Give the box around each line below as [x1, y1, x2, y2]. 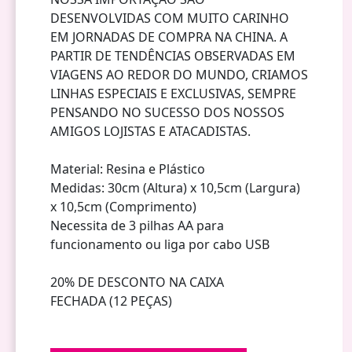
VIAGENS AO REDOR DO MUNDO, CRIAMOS [50, 65, 308, 83]
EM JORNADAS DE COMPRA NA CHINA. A [50, 27, 288, 46]
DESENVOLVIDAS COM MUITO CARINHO [50, 9, 289, 27]
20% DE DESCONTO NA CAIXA [50, 273, 224, 291]
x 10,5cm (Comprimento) [50, 197, 196, 215]
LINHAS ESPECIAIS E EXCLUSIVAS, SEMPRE [50, 84, 296, 102]
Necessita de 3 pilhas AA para [50, 216, 224, 234]
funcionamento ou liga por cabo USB [50, 235, 269, 253]
